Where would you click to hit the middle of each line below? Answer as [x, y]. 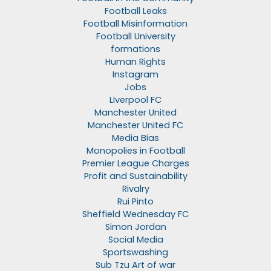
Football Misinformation [135, 24]
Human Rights [135, 62]
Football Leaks [135, 11]
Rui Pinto [135, 202]
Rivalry [135, 189]
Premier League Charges [135, 164]
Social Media [135, 240]
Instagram [135, 75]
